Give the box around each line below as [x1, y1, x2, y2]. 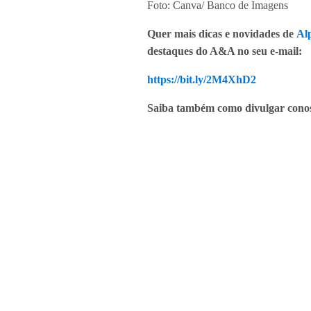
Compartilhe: [165, 179, 216, 190]
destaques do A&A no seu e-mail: [147, 44, 302, 57]
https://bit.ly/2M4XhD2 [147, 73, 256, 85]
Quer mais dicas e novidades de [147, 27, 296, 40]
